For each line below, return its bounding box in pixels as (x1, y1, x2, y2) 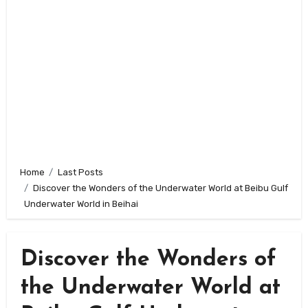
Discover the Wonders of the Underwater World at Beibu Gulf (32, 183, 288, 194)
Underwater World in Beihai (24, 199, 139, 210)
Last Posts (57, 167, 103, 178)
